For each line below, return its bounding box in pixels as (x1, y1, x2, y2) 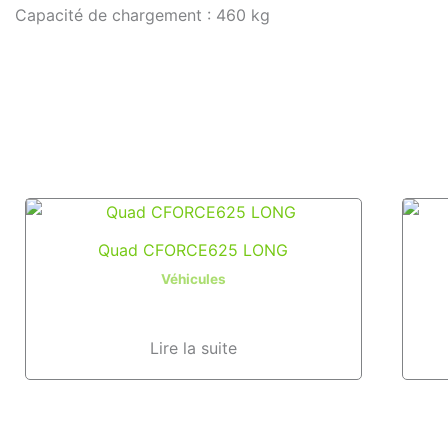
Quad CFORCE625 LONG (98, 240, 289, 261)
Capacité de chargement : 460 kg (15, 4, 270, 25)
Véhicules (160, 271, 226, 288)
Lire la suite (149, 338, 237, 359)
